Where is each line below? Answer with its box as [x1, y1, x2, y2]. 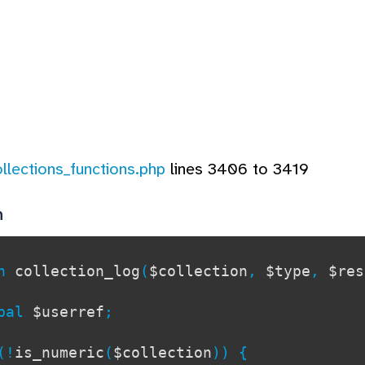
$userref [33, 302, 104, 320]
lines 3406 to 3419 [165, 158, 309, 180]
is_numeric [15, 343, 104, 361]
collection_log [15, 262, 140, 279]
